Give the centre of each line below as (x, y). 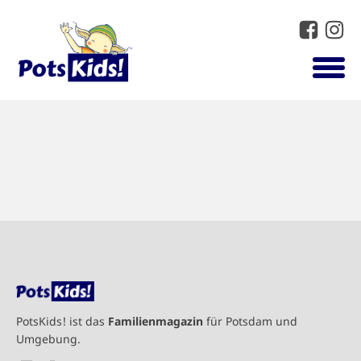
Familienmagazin (156, 321)
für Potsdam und (250, 321)
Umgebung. (48, 339)
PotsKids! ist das (62, 321)
